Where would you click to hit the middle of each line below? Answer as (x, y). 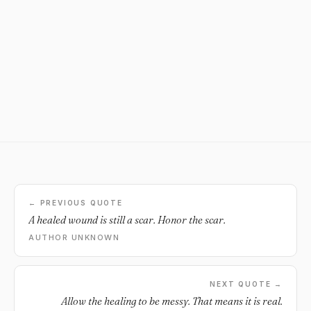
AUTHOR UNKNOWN (74, 237)
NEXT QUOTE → (246, 284)
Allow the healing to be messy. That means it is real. (172, 301)
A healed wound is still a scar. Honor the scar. (127, 220)
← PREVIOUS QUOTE (76, 203)
